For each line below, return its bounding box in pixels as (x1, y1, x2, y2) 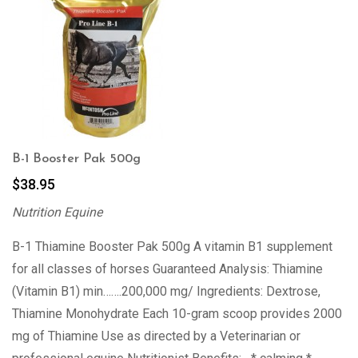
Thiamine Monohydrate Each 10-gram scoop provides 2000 (12, 306, 342, 321)
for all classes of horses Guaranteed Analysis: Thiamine (12, 261, 323, 276)
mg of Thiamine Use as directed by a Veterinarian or (12, 328, 300, 344)
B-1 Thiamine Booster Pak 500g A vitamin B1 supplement (12, 239, 332, 254)
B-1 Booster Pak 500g (12, 153, 141, 165)
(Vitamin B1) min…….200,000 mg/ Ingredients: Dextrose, (12, 284, 320, 299)
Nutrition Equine (12, 205, 102, 220)
